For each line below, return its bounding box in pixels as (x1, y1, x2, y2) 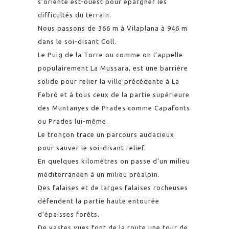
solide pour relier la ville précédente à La (38, 77, 179, 85)
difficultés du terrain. (38, 11, 111, 18)
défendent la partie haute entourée (38, 197, 159, 204)
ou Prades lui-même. (38, 117, 108, 125)
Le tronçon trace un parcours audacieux (38, 130, 174, 138)
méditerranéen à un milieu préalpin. (38, 170, 160, 178)
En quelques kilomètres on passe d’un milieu (38, 157, 190, 165)
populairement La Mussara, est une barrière (38, 64, 188, 72)
